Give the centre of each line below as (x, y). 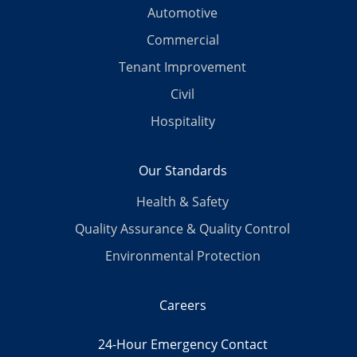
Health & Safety (182, 202)
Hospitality (182, 122)
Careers (182, 306)
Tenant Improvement (182, 67)
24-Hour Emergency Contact (182, 345)
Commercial (182, 40)
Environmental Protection (182, 256)
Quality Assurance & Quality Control (182, 229)
